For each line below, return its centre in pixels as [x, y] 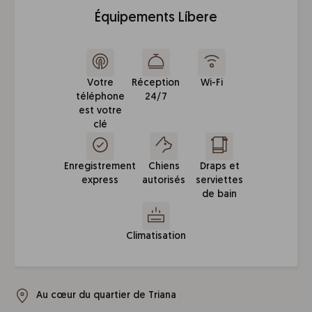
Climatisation [156, 236]
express [100, 181]
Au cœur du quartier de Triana [106, 296]
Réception [156, 83]
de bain [220, 195]
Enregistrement [100, 167]
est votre [100, 111]
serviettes [220, 181]
